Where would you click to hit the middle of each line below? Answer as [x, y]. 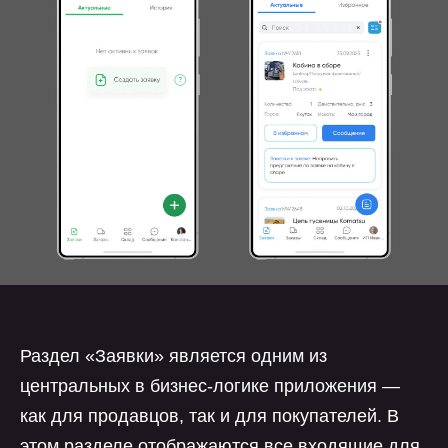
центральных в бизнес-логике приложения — [210, 386]
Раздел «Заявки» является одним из [173, 356]
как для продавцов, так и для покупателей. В [209, 416]
